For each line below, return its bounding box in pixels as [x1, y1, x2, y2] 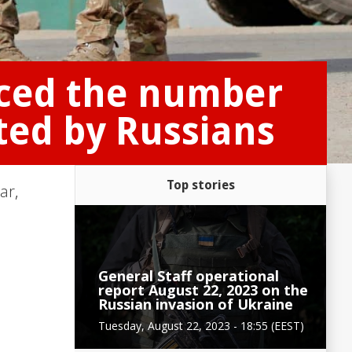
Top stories [167, 177, 235, 192]
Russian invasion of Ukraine [98, 294, 293, 313]
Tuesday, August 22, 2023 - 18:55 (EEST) [98, 317, 304, 333]
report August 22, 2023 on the [98, 280, 308, 299]
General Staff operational [98, 266, 279, 285]
